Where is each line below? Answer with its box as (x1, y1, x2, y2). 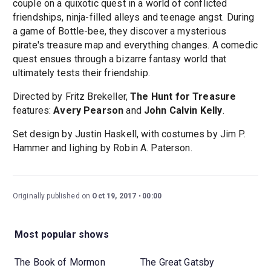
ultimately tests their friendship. (12, 67, 150, 79)
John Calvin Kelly (144, 105, 223, 117)
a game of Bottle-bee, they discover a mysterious (12, 25, 226, 38)
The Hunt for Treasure (130, 91, 237, 103)
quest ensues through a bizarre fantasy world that (12, 53, 227, 65)
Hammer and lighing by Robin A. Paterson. (12, 142, 192, 154)
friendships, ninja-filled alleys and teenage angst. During (12, 11, 255, 24)
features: (12, 105, 54, 117)
